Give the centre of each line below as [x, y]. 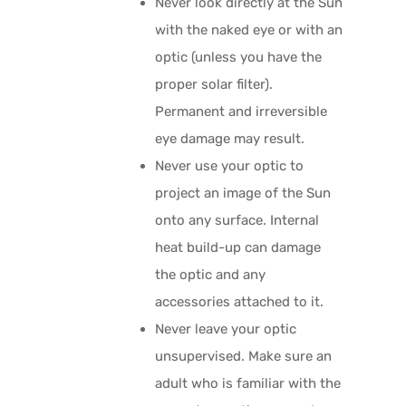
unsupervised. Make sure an [244, 356]
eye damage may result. [230, 138]
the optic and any [211, 274]
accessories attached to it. [240, 301]
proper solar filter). [214, 84]
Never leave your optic [226, 329]
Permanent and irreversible [242, 111]
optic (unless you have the [239, 57]
